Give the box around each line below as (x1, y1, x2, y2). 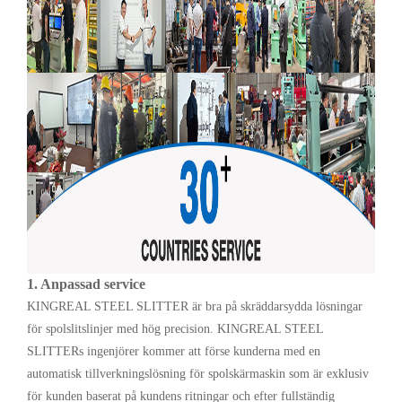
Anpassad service (40, 276, 145, 293)
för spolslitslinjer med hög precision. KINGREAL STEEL (27, 322, 323, 336)
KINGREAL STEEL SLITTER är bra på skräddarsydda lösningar (27, 300, 363, 314)
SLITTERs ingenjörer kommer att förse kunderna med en (27, 345, 320, 359)
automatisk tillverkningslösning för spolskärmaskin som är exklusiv (27, 367, 369, 381)
